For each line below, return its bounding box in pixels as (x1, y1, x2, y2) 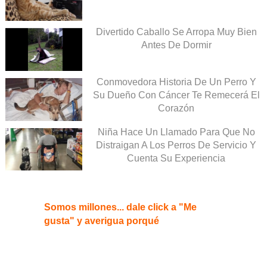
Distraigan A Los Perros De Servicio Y (96, 139, 256, 150)
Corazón (158, 103, 194, 113)
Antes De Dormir (141, 39, 212, 50)
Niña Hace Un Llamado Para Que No (97, 126, 255, 137)
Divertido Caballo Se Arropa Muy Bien (95, 26, 257, 37)
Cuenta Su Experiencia (127, 153, 225, 163)
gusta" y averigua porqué (44, 216, 159, 226)
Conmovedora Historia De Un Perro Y (96, 76, 256, 87)
